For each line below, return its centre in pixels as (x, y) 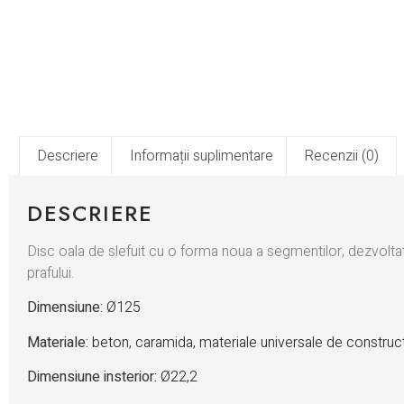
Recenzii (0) (341, 156)
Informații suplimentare (201, 156)
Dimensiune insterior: (92, 377)
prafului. (50, 274)
